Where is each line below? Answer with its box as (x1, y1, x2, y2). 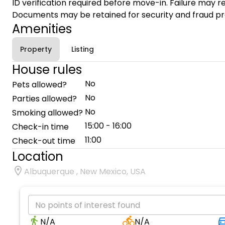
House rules (12, 61, 82, 78)
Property (20, 44, 52, 54)
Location (12, 148, 63, 165)
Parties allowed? (12, 93, 77, 104)
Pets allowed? (12, 79, 67, 90)
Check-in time (12, 121, 69, 133)
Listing (71, 44, 94, 54)
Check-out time (12, 135, 75, 147)
